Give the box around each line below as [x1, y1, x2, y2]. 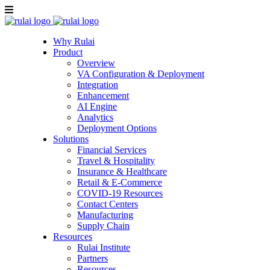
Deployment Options [77, 123, 157, 133]
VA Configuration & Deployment [77, 69, 204, 79]
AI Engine [77, 101, 117, 111]
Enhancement [77, 90, 129, 101]
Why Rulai [53, 36, 95, 46]
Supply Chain [77, 221, 130, 231]
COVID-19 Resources [77, 188, 163, 198]
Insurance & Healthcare [77, 166, 167, 177]
